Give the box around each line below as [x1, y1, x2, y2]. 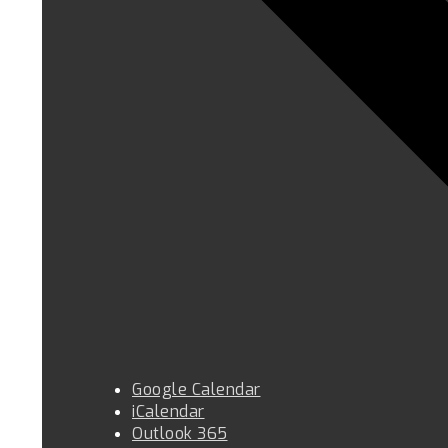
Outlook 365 [132, 422, 228, 444]
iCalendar [132, 400, 205, 422]
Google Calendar [132, 378, 261, 400]
